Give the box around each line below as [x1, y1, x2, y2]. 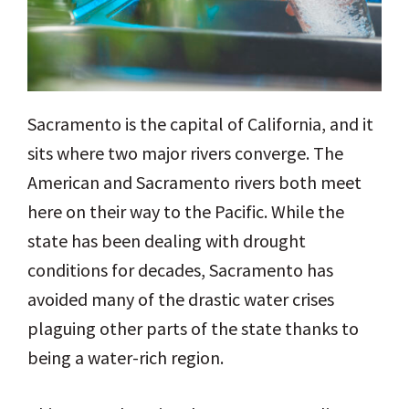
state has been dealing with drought [27, 229, 306, 253]
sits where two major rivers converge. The [27, 142, 343, 165]
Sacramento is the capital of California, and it [27, 112, 373, 136]
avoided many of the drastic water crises [27, 288, 334, 311]
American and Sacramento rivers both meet [27, 171, 362, 194]
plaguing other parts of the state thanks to [27, 317, 359, 341]
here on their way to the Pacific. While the [27, 200, 344, 224]
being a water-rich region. [27, 346, 224, 370]
